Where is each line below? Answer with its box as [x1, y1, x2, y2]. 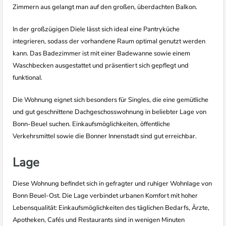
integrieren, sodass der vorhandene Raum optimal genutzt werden [13, 37, 205, 46]
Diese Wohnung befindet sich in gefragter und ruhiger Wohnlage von [13, 179, 212, 188]
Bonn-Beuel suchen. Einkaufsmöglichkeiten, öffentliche [13, 120, 170, 129]
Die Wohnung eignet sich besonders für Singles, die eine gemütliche [13, 95, 208, 104]
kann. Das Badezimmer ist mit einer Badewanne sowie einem [13, 49, 190, 58]
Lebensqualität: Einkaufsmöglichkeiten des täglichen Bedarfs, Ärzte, [13, 203, 209, 212]
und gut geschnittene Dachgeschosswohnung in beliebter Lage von [13, 107, 206, 117]
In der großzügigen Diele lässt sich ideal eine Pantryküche [13, 25, 180, 34]
